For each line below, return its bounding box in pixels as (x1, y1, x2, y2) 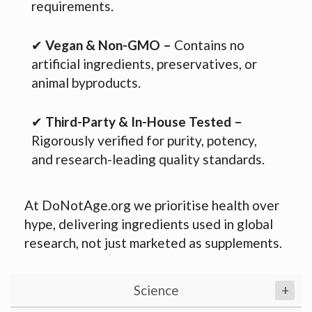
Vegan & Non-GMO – (45, 36, 171, 53)
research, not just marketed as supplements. (24, 234, 282, 251)
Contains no (171, 36, 244, 53)
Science (133, 281, 179, 298)
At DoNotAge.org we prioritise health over (24, 196, 279, 213)
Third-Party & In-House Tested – (45, 113, 242, 130)
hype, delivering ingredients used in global (24, 215, 273, 232)
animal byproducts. (31, 74, 141, 91)
